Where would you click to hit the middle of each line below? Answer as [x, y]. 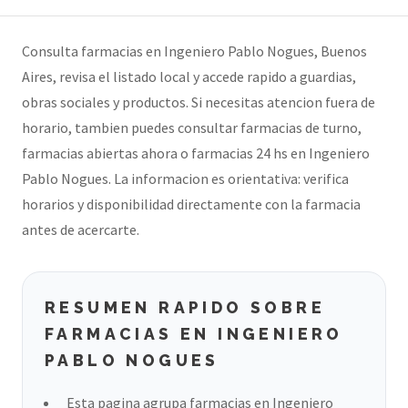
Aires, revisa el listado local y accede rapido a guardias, [189, 76]
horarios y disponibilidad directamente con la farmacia [191, 204]
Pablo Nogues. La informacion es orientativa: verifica [185, 178]
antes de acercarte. [81, 229]
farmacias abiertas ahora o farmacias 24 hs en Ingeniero [196, 153]
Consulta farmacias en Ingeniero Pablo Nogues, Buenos [194, 51]
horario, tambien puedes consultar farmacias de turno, [192, 127]
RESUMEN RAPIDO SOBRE [185, 307]
